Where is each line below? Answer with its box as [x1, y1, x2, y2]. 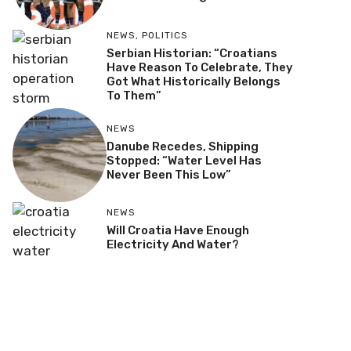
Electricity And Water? [106, 237, 239, 251]
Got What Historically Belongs [106, 74, 280, 89]
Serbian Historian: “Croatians [106, 46, 277, 61]
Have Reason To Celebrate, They [106, 60, 293, 75]
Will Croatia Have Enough [106, 223, 249, 237]
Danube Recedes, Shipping [106, 139, 259, 154]
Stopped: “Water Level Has [106, 154, 262, 168]
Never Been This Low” [106, 168, 231, 183]
